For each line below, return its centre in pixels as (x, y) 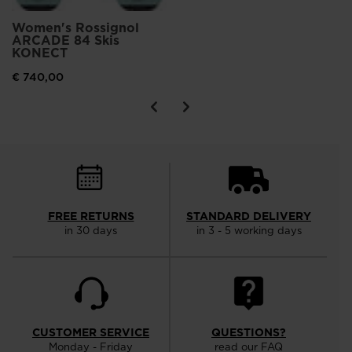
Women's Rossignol (75, 28)
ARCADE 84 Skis (66, 40)
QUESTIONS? (249, 333)
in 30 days (91, 231)
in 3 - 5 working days (249, 231)
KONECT (40, 53)
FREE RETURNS (91, 216)
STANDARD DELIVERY (249, 216)
